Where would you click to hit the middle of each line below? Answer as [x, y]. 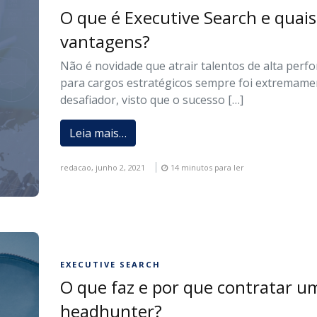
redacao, [78, 167]
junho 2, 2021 [121, 167]
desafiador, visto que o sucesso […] [152, 99]
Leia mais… [98, 133]
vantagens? [105, 41]
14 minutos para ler [208, 167]
